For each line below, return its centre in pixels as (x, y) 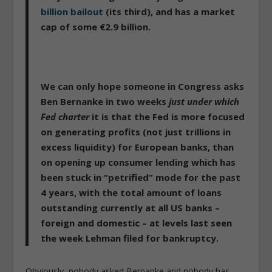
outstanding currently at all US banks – (131, 207)
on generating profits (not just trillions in (136, 131)
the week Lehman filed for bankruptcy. (130, 238)
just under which (204, 101)
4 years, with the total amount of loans (131, 192)
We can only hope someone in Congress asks (143, 86)
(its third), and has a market (171, 11)
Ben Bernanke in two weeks (105, 101)
